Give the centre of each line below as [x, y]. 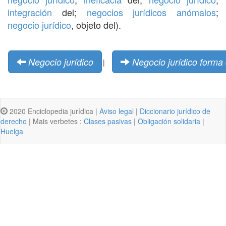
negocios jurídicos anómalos [151, 12]
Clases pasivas [108, 121]
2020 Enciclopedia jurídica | [53, 111]
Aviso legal [117, 111]
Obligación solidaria [169, 121]
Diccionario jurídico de [175, 111]
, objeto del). [96, 24]
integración [30, 12]
